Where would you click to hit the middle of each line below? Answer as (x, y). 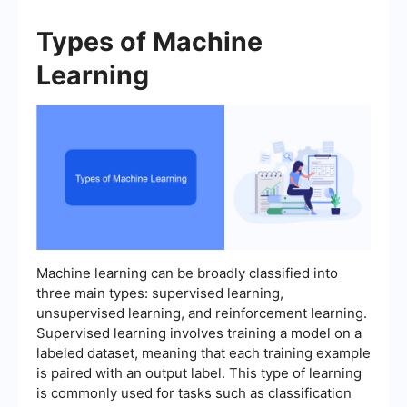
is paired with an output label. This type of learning (199, 372)
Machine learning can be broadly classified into (187, 273)
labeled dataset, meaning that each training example (203, 352)
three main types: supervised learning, (160, 293)
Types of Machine (149, 41)
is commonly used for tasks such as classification (194, 392)
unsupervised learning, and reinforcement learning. (202, 313)
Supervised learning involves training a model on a (199, 333)
